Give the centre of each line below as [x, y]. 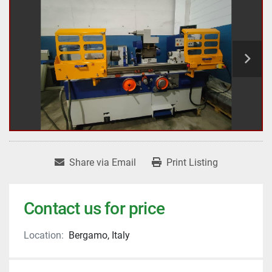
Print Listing [192, 163]
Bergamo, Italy [99, 236]
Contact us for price [94, 209]
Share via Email [102, 163]
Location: [44, 236]
